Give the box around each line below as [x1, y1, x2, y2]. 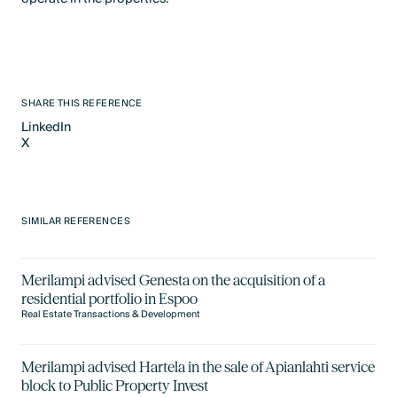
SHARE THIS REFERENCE [21, 95, 143, 112]
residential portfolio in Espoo [21, 290, 198, 308]
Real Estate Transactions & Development [21, 307, 201, 323]
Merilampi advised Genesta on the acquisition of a [21, 271, 326, 290]
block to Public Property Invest [21, 376, 209, 394]
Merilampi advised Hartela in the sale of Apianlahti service [21, 357, 376, 376]
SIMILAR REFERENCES [21, 214, 131, 230]
